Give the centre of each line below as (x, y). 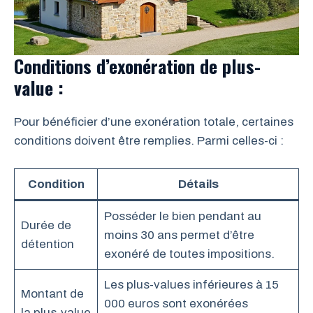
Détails (198, 184)
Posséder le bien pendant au (182, 216)
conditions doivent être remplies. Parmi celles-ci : (149, 141)
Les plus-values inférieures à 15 (191, 284)
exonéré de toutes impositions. (189, 254)
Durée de (46, 225)
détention (47, 244)
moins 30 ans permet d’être (179, 235)
